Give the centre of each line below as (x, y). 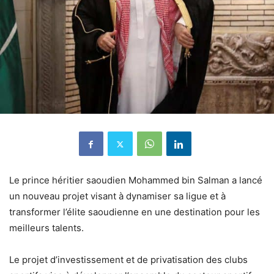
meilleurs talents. (46, 228)
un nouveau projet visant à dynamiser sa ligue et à (117, 196)
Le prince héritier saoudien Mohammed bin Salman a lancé (136, 180)
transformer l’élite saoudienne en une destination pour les (135, 212)
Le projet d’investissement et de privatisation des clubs (128, 260)
